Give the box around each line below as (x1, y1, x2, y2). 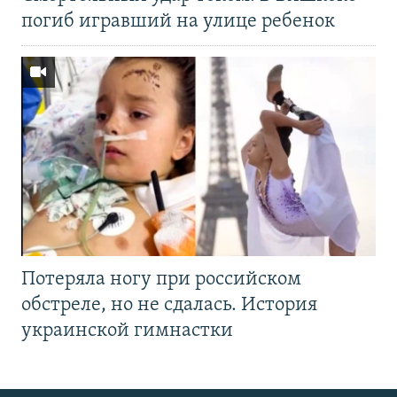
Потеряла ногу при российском (21, 269, 301, 291)
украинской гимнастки (21, 321, 233, 342)
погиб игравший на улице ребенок (21, 12, 335, 33)
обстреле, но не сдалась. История (21, 295, 317, 316)
